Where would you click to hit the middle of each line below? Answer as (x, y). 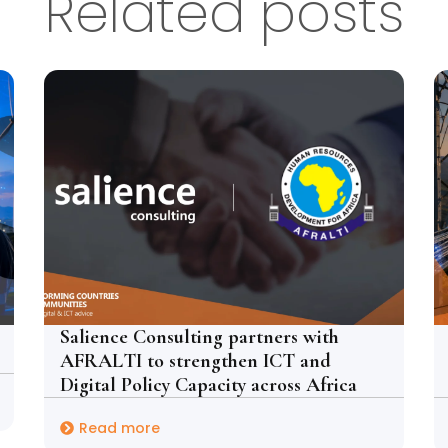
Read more (119, 427)
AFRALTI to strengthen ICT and (195, 360)
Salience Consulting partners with (199, 336)
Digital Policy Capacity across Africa (208, 384)
